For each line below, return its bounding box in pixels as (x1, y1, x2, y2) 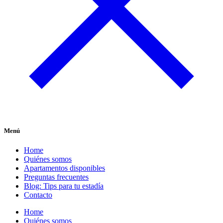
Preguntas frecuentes (24, 173, 89, 182)
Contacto (24, 191, 52, 200)
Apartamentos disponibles (24, 164, 105, 173)
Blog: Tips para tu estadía (24, 182, 104, 191)
